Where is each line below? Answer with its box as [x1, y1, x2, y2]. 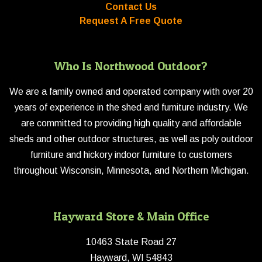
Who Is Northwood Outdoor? [54, 59, 208, 73]
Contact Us [105, 2, 157, 12]
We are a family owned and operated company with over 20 [9, 87, 253, 96]
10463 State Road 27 [85, 237, 177, 247]
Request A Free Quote [80, 16, 182, 26]
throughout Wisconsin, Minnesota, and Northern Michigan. [13, 166, 249, 175]
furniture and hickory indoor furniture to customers [30, 150, 232, 160]
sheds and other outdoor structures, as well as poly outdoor [9, 134, 253, 144]
